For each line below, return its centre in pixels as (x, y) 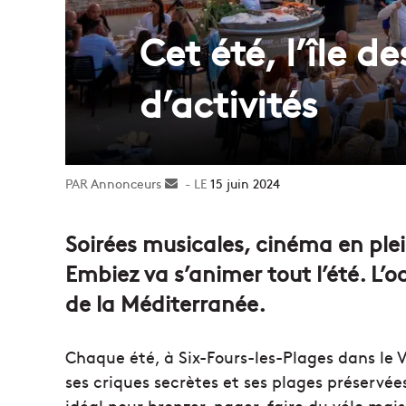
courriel (200, 221)
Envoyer (201, 183)
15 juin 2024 (245, 183)
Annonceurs (126, 183)
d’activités (229, 101)
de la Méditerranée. (165, 302)
